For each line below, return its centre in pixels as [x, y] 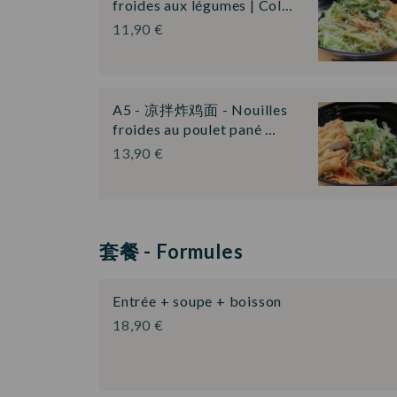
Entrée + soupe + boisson [198, 300]
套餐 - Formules [171, 251]
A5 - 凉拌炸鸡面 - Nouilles [200, 110]
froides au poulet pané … [195, 129]
